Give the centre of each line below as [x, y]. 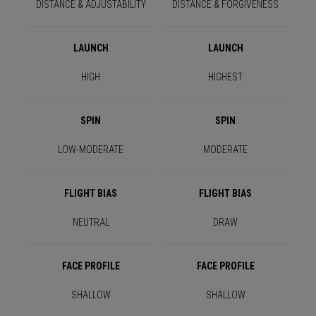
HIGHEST [225, 77]
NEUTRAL [91, 223]
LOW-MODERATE [91, 150]
